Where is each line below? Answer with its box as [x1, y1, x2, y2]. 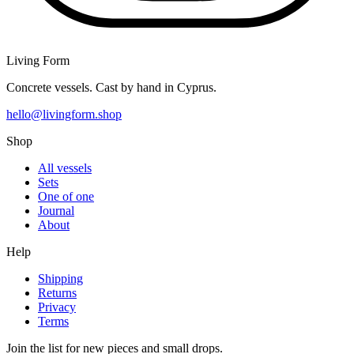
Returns [38, 286, 77, 300]
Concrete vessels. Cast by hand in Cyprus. [6, 81, 217, 95]
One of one [38, 190, 94, 204]
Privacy [38, 300, 76, 314]
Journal [38, 204, 74, 218]
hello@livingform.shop [6, 107, 122, 122]
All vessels [38, 161, 92, 175]
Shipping [38, 272, 83, 286]
